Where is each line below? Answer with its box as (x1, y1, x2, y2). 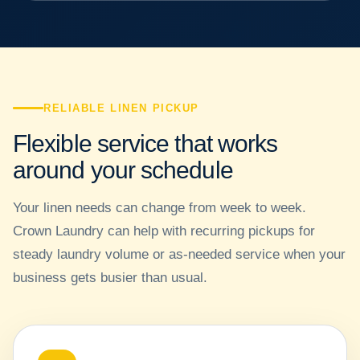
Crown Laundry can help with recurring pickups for (13, 223, 315, 239)
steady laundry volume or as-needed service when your (13, 247, 346, 263)
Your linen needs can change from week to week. (13, 200, 306, 216)
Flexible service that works (13, 129, 278, 157)
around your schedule (13, 156, 233, 184)
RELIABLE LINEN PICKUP (43, 102, 200, 115)
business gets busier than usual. (13, 270, 207, 286)
